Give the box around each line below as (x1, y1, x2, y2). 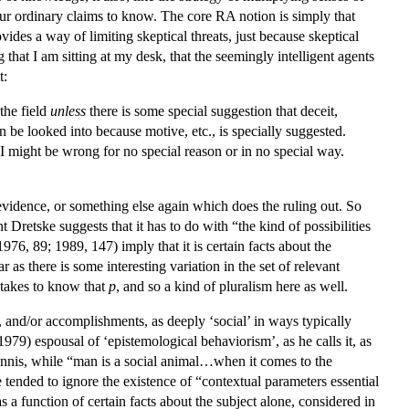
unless (50, 102, 86, 119)
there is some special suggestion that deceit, (86, 102, 338, 119)
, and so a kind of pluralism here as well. (116, 278, 348, 294)
